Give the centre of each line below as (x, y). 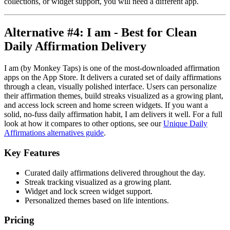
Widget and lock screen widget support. (89, 191)
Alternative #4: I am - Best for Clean (100, 33)
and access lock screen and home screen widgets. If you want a (106, 105)
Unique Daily (185, 124)
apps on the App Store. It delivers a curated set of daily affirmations (113, 78)
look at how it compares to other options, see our (84, 124)
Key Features (32, 152)
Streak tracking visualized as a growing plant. (98, 182)
